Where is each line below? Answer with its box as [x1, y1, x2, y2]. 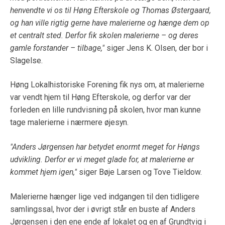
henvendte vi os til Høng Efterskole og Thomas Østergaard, [10, 5, 211, 15]
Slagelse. [10, 55, 43, 65]
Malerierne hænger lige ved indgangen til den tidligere [10, 191, 199, 201]
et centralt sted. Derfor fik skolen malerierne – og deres [10, 30, 198, 40]
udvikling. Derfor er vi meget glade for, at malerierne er [10, 155, 194, 165]
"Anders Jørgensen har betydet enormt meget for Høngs [10, 142, 200, 152]
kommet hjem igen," [10, 167, 77, 177]
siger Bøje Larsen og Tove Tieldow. [77, 167, 202, 177]
